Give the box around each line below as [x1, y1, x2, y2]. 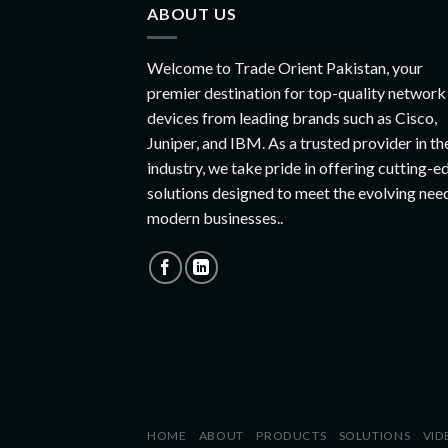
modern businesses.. [147, 208, 283, 228]
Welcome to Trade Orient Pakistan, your [147, 58, 423, 78]
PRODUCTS [256, 428, 327, 444]
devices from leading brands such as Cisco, [147, 108, 437, 128]
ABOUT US [147, 3, 237, 23]
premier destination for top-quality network [147, 83, 446, 103]
